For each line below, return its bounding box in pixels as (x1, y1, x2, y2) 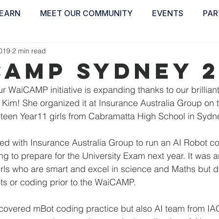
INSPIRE (143, 20, 171, 29)
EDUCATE (73, 20, 107, 29)
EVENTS (152, 8, 183, 18)
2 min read (12, 46, 46, 55)
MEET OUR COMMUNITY (40, 8, 132, 18)
